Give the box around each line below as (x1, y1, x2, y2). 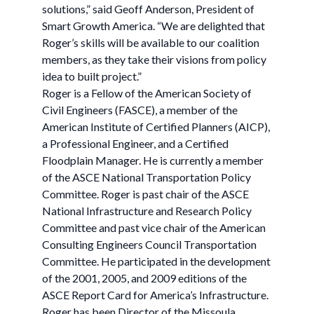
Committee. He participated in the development (42, 254, 271, 268)
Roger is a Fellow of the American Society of (42, 86, 252, 100)
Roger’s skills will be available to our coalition (42, 36, 259, 49)
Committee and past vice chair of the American (42, 221, 266, 234)
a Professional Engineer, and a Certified (42, 137, 228, 150)
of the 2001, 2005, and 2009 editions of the (42, 271, 247, 285)
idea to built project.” (42, 69, 142, 83)
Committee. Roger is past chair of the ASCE (42, 187, 249, 200)
